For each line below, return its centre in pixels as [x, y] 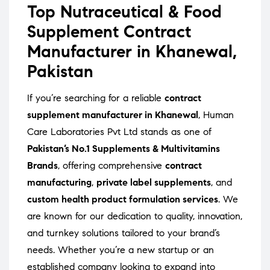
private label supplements [154, 183]
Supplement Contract [109, 32]
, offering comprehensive [111, 166]
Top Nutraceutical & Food [124, 12]
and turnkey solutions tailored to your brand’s [124, 233]
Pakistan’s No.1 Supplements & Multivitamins [124, 149]
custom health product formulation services [123, 199]
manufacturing [59, 183]
